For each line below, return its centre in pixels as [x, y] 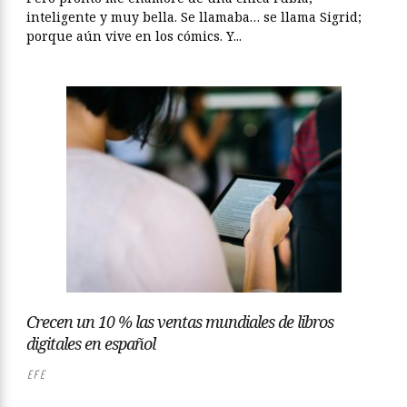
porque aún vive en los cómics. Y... [134, 36]
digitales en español [91, 343]
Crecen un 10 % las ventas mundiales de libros [180, 322]
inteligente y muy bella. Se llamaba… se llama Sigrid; [194, 17]
